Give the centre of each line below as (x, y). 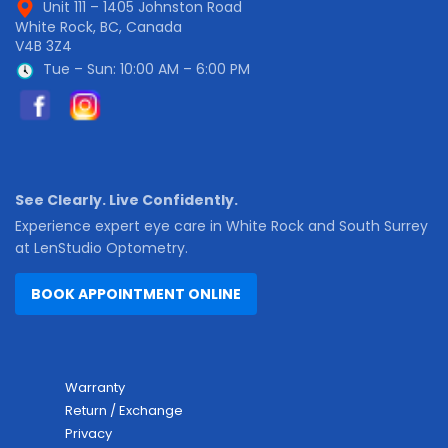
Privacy (88, 433)
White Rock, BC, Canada (98, 27)
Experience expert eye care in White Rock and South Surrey (221, 225)
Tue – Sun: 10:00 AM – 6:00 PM (146, 69)
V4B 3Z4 (43, 46)
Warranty (95, 387)
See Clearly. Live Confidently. (126, 199)
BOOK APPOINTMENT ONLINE (136, 293)
